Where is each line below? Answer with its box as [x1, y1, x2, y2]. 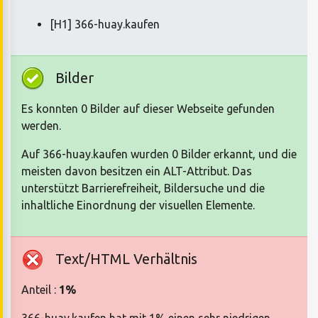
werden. [21, 119, 61, 132]
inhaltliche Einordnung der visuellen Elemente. [21, 198, 255, 212]
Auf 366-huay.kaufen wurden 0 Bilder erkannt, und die [21, 147, 297, 160]
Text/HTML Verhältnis [55, 250, 197, 267]
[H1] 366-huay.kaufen [50, 17, 160, 31]
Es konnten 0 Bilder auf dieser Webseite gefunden [21, 102, 275, 115]
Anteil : [21, 283, 59, 296]
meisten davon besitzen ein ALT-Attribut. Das [21, 164, 252, 177]
